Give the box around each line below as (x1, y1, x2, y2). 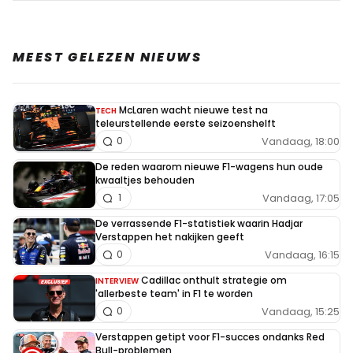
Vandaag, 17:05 (262, 190, 340, 206)
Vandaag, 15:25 (262, 303, 340, 319)
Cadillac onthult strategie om (141, 273, 287, 288)
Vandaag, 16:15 (265, 247, 340, 262)
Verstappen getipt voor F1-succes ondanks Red (95, 330, 325, 344)
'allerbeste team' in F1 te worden (95, 287, 253, 301)
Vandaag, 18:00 (262, 133, 340, 149)
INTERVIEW (95, 275, 139, 288)
